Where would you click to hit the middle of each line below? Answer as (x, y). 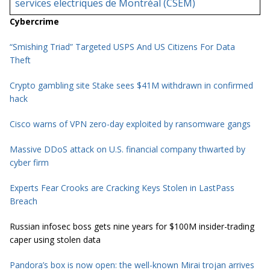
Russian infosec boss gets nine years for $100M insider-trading (132, 227)
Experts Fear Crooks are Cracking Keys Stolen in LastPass (122, 188)
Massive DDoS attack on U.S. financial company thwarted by (127, 149)
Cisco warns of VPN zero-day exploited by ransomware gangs (130, 124)
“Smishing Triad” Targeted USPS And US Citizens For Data (122, 47)
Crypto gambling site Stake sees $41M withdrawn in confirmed (131, 86)
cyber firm (29, 163)
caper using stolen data (55, 240)
